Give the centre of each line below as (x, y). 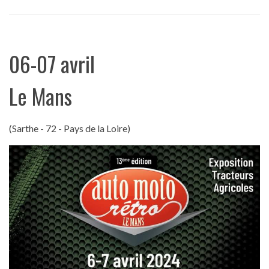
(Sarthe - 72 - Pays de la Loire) (70, 128)
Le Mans (41, 96)
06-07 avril (52, 64)
